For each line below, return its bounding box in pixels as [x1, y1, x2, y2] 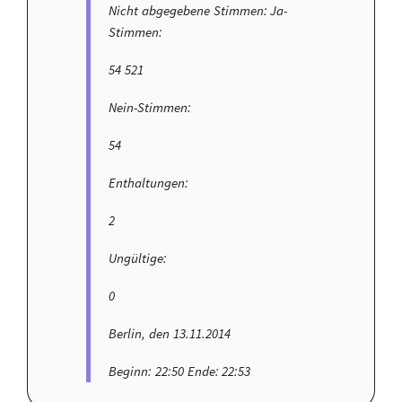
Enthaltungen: [109, 174, 188, 192]
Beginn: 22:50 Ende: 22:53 [109, 363, 251, 380]
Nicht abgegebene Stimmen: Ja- [109, 2, 288, 20]
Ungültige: [109, 249, 167, 267]
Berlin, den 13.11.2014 [109, 325, 231, 343]
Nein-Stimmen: [109, 99, 191, 117]
